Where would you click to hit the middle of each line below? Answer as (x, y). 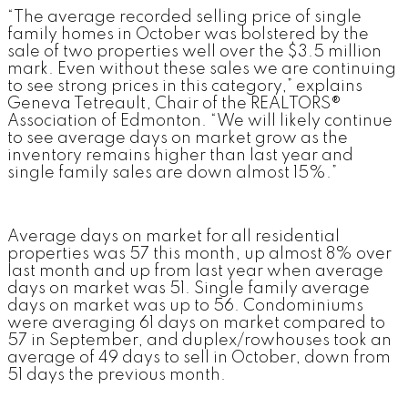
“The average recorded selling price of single (184, 17)
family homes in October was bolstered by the (188, 34)
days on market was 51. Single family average (189, 288)
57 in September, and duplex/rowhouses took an (199, 340)
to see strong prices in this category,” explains (185, 86)
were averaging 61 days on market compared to (196, 323)
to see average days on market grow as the (178, 138)
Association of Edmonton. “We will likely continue (200, 121)
